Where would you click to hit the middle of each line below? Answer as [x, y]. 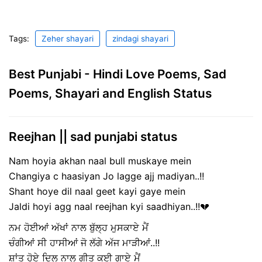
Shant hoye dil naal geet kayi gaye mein [97, 192]
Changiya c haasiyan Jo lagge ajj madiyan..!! [106, 176]
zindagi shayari [140, 38]
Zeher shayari [68, 38]
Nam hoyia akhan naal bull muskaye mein [100, 161]
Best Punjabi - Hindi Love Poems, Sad [118, 74]
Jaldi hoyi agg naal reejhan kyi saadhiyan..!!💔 [109, 207]
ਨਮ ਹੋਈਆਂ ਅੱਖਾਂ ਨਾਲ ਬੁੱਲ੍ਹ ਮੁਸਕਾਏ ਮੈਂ [79, 228]
